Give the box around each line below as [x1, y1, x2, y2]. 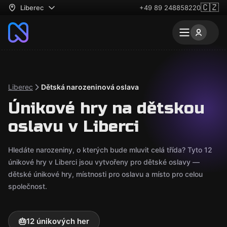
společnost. [8, 182, 47, 191]
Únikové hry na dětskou [8, 98, 205, 118]
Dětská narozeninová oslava [41, 83, 139, 91]
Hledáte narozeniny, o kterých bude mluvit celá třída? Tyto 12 [8, 145, 212, 154]
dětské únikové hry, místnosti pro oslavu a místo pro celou [8, 170, 203, 178]
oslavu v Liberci [8, 117, 139, 136]
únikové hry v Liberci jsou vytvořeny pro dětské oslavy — [8, 158, 200, 166]
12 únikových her [26, 216, 89, 226]
